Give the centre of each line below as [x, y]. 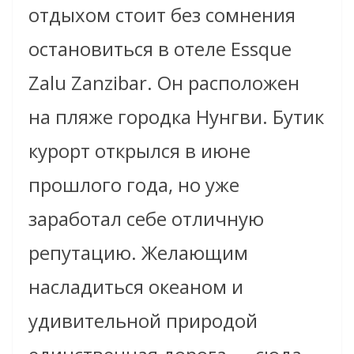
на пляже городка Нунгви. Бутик [176, 117]
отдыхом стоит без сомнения [162, 15]
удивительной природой [143, 321]
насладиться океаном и [136, 287]
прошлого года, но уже [134, 185]
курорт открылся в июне [139, 151]
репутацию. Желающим [138, 253]
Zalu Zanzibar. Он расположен [164, 83]
